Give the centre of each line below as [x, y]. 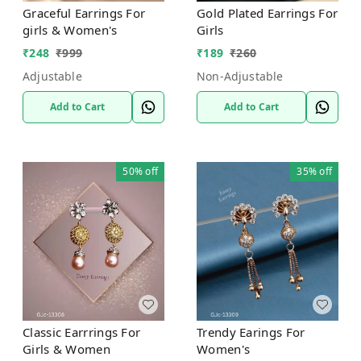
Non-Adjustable [240, 77]
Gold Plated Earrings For [268, 13]
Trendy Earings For [251, 332]
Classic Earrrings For [82, 332]
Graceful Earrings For [84, 12]
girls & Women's [70, 29]
